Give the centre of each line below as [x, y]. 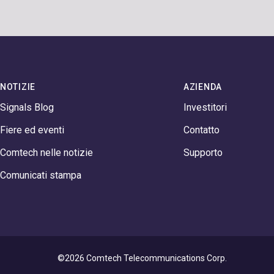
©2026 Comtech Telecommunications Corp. [142, 258]
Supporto [203, 153]
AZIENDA [203, 87]
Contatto [202, 130]
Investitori [205, 107]
